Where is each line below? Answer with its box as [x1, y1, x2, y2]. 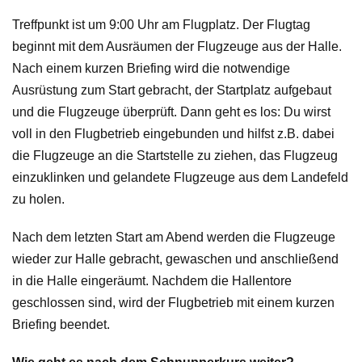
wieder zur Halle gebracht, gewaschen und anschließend [12, 252, 339, 267]
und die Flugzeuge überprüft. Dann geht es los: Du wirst [12, 105, 330, 120]
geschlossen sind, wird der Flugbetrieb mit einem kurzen [12, 296, 335, 310]
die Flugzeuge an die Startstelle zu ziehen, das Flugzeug [12, 149, 338, 163]
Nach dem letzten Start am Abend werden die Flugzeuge [12, 230, 335, 245]
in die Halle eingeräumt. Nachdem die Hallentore [12, 274, 292, 288]
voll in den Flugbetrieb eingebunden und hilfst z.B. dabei [12, 127, 335, 141]
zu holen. [12, 192, 65, 207]
